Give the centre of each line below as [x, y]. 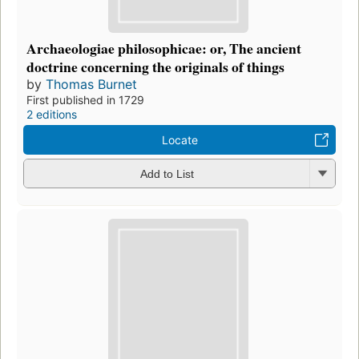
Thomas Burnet [91, 84]
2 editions [52, 114]
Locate [179, 139]
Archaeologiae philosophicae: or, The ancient [164, 48]
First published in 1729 [85, 99]
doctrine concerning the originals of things [155, 66]
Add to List [167, 174]
